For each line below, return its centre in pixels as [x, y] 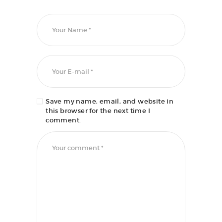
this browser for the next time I [98, 111]
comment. [63, 120]
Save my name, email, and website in [110, 102]
